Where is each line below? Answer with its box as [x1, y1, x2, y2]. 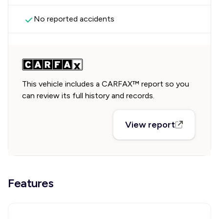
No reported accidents [34, 14, 114, 23]
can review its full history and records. [22, 91, 154, 100]
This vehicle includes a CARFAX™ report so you [22, 79, 189, 88]
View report [125, 119, 175, 130]
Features [8, 176, 54, 190]
